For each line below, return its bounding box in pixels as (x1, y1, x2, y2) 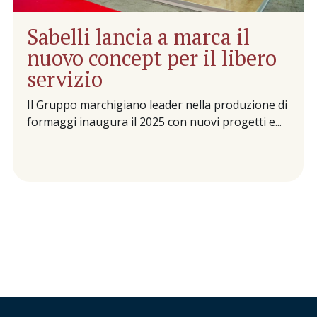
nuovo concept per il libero (26, 44, 277, 73)
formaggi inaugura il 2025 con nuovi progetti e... (26, 114, 282, 130)
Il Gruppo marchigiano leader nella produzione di (26, 97, 287, 113)
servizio (26, 65, 103, 94)
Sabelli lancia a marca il (26, 23, 250, 52)
